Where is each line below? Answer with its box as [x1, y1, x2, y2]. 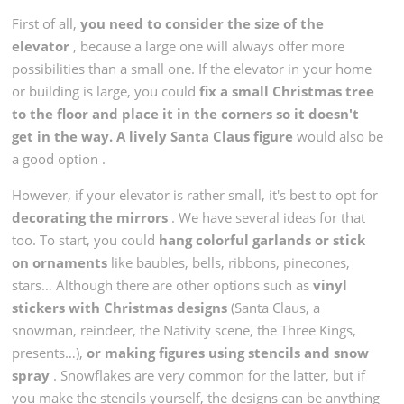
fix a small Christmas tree [199, 81, 375, 100]
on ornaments [12, 252, 108, 271]
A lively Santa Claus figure [116, 126, 294, 145]
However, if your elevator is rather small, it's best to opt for [12, 185, 379, 204]
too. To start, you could [12, 230, 160, 249]
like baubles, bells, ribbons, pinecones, [107, 252, 351, 271]
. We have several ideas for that [168, 207, 366, 226]
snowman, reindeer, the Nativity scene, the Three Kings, [12, 320, 357, 339]
